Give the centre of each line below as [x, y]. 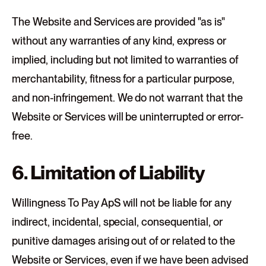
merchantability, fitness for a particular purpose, [123, 79]
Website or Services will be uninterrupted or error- [128, 117]
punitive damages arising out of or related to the [123, 241]
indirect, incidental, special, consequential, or [117, 222]
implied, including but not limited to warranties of [125, 60]
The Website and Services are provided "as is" [119, 22]
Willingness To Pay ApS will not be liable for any [122, 203]
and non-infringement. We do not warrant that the [127, 98]
